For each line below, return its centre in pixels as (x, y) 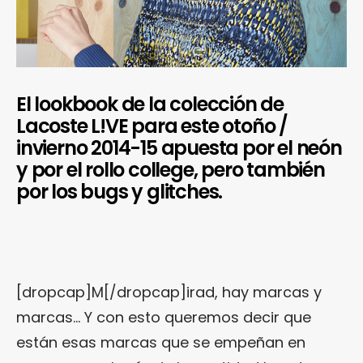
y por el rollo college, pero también (171, 169)
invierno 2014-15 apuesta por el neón (179, 147)
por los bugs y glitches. (120, 191)
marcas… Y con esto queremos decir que (164, 317)
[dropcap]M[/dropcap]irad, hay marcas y (169, 292)
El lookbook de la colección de (150, 104)
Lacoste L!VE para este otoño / (152, 126)
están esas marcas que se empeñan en (161, 342)
